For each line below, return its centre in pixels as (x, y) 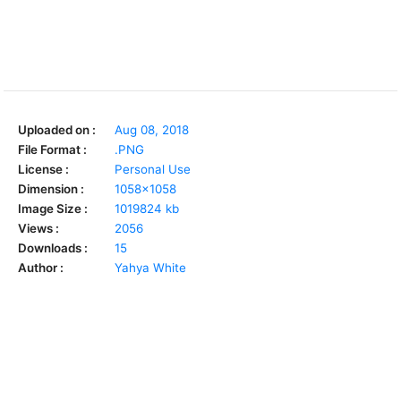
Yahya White (150, 268)
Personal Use (153, 169)
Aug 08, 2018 (152, 130)
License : (43, 169)
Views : (38, 228)
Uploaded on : (57, 130)
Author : (41, 268)
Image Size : (53, 209)
